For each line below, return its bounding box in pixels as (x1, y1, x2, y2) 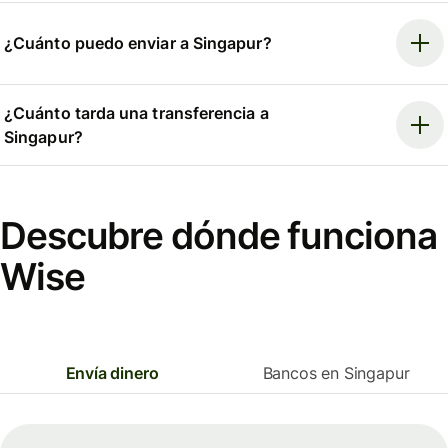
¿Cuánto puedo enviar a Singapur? (4, 33, 272, 54)
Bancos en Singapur (262, 362, 410, 383)
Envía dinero (65, 362, 159, 383)
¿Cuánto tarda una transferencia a (4, 102, 269, 123)
